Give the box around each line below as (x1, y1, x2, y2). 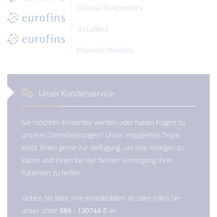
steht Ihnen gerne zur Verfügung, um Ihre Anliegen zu (22, 143, 184, 153)
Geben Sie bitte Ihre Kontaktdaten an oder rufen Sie (22, 193, 180, 203)
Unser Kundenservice (37, 90, 114, 99)
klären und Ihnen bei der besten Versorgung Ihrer (22, 155, 172, 165)
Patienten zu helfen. (22, 168, 82, 178)
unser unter (22, 206, 60, 216)
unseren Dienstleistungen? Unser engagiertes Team (22, 130, 179, 140)
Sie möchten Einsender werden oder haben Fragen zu (22, 118, 185, 127)
